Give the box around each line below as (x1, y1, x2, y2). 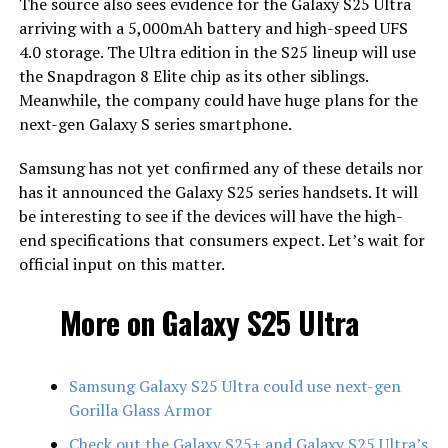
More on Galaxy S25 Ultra (59, 299, 359, 345)
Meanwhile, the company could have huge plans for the (18, 88, 418, 111)
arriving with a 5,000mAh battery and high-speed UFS (18, 16, 408, 39)
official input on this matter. (18, 252, 225, 275)
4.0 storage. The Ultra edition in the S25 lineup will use (18, 40, 416, 63)
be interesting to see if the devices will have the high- (18, 204, 403, 227)
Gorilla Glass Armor (68, 398, 212, 421)
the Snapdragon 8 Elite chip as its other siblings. (18, 64, 368, 87)
